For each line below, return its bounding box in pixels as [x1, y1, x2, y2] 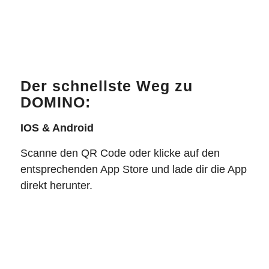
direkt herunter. [20, 179, 92, 192]
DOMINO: [20, 94, 91, 111]
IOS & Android [20, 121, 94, 134]
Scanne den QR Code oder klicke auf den [20, 147, 220, 159]
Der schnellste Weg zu [20, 77, 193, 95]
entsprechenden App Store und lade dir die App [20, 163, 247, 175]
